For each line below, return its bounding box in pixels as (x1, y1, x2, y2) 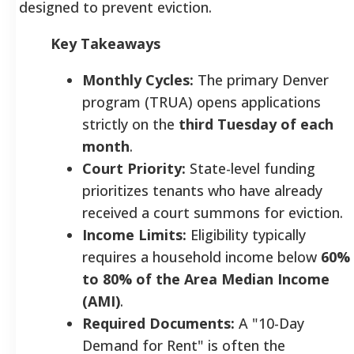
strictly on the (82, 114, 179, 134)
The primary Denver (194, 70, 329, 89)
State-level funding (186, 158, 315, 178)
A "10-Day (235, 313, 304, 333)
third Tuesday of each (179, 114, 333, 134)
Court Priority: (82, 158, 186, 178)
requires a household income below (82, 247, 321, 266)
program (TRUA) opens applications (82, 92, 321, 111)
